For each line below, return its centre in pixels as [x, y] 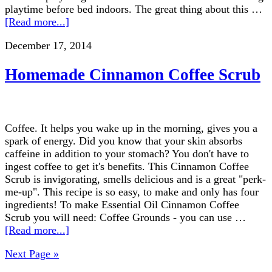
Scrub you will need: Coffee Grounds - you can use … [125, 217]
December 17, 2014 [48, 45]
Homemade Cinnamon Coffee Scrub [133, 75]
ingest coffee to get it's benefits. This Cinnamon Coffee [127, 166]
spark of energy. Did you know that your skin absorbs [124, 141]
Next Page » [32, 253]
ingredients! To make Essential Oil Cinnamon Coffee [122, 204]
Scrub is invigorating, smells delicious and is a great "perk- [135, 179]
